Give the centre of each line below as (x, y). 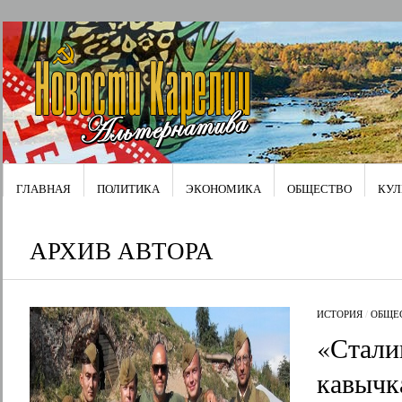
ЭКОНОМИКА (223, 188)
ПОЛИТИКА (128, 188)
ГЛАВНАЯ (43, 188)
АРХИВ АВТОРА (121, 250)
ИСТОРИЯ (339, 314)
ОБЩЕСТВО (319, 188)
